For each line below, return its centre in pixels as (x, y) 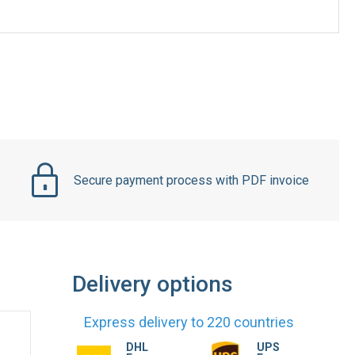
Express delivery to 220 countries (189, 322)
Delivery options (153, 284)
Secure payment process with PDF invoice (192, 180)
